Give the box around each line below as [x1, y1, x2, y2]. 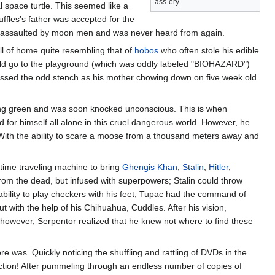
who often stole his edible [158, 45, 259, 55]
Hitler [209, 161, 228, 172]
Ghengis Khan [122, 161, 177, 172]
